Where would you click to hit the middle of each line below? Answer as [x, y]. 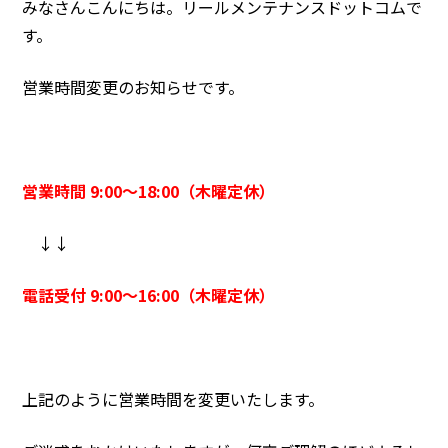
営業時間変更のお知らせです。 [133, 87]
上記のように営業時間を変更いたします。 [173, 399]
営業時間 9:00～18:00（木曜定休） [149, 191]
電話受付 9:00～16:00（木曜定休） [149, 295]
